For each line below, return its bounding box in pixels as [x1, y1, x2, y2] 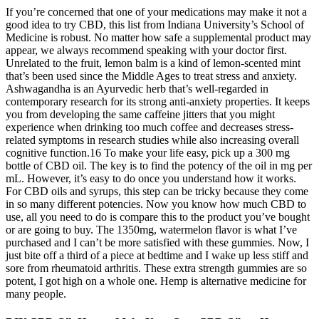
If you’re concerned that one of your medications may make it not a [6, 6, 307, 19]
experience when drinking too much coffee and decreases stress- [6, 121, 293, 134]
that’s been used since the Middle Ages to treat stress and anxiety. [6, 70, 297, 83]
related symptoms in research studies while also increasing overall [6, 134, 299, 147]
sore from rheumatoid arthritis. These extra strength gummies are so [6, 262, 307, 275]
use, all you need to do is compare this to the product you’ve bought [6, 211, 310, 224]
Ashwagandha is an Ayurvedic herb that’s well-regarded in [6, 83, 268, 95]
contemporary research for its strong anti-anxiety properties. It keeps [6, 95, 310, 108]
